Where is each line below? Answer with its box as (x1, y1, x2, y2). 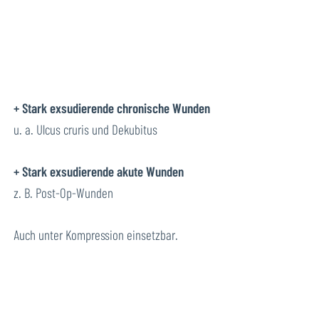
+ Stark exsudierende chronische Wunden (14, 100, 211, 117)
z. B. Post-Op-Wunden (14, 184, 114, 201)
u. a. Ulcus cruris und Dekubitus (14, 121, 158, 138)
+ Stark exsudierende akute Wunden (14, 162, 184, 179)
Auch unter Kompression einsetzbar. (14, 226, 179, 243)
